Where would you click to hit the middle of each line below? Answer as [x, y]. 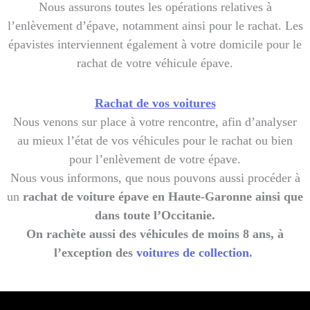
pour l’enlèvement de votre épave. [155, 159]
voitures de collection [191, 253]
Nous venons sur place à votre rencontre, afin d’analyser [155, 122]
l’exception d [88, 253]
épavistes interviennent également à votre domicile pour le [155, 44]
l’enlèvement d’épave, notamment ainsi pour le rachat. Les [155, 25]
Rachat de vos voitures [155, 103]
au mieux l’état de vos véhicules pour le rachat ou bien [155, 141]
